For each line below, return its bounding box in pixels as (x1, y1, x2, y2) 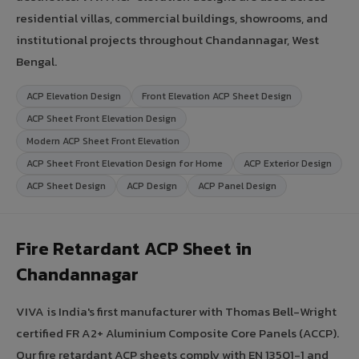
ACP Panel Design (198, 178, 276, 193)
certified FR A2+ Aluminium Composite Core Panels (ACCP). (16, 323, 339, 342)
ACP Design (127, 178, 177, 193)
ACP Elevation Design (26, 88, 121, 103)
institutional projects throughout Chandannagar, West (16, 30, 319, 49)
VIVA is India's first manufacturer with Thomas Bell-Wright (16, 301, 337, 321)
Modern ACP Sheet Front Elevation (26, 133, 179, 148)
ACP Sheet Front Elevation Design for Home (26, 155, 223, 171)
